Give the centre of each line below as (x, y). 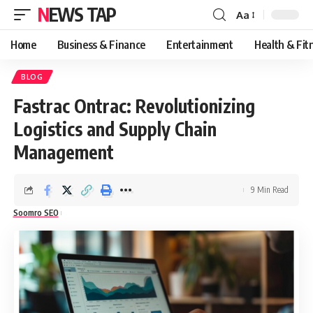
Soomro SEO (36, 213)
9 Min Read (270, 190)
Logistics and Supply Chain (115, 129)
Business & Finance (101, 45)
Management (64, 152)
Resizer (253, 40)
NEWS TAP (82, 14)
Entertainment (199, 45)
